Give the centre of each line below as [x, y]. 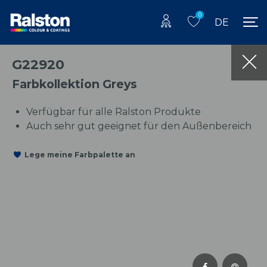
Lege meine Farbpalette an [80, 155]
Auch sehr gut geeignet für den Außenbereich [139, 126]
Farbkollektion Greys [74, 84]
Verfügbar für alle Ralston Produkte [114, 111]
